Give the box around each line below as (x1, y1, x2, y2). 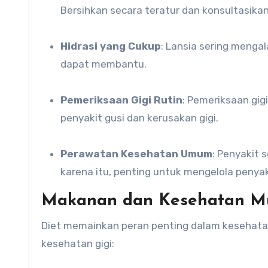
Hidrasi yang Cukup (68, 40, 161, 52)
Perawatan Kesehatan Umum (60, 148, 212, 160)
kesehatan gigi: (41, 237, 114, 249)
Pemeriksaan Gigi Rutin (67, 94, 182, 106)
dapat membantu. (60, 58, 147, 70)
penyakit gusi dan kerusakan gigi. (60, 112, 218, 124)
